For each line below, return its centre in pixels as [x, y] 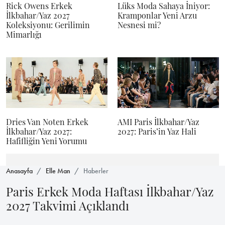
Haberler [96, 171]
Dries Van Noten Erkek [47, 122]
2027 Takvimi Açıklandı [68, 205]
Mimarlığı [24, 34]
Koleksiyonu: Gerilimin [48, 25]
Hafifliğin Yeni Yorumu [46, 141]
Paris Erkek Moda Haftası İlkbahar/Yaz [110, 191]
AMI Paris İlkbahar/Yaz [158, 122]
